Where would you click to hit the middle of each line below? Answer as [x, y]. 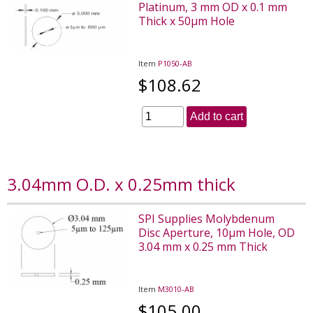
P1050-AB [175, 63]
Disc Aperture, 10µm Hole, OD [217, 232]
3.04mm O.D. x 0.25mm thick [121, 184]
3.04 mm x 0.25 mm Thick [203, 246]
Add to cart [217, 116]
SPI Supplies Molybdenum [207, 218]
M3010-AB [176, 289]
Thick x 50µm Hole [187, 21]
